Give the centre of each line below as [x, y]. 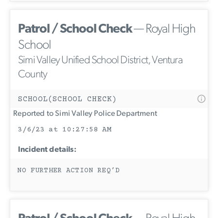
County [33, 75]
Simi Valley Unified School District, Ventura [100, 61]
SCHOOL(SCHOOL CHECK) [68, 100]
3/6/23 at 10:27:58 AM [64, 130]
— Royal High [164, 30]
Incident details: [47, 150]
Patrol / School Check [75, 30]
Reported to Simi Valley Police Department [84, 114]
